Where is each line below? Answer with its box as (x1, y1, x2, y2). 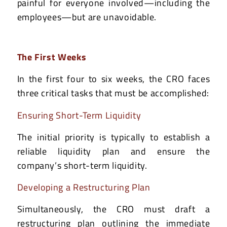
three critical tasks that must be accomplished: (17, 86, 210, 100)
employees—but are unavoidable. (17, 10, 157, 24)
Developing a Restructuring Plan (17, 180, 150, 195)
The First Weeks (17, 50, 87, 64)
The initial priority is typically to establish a (17, 130, 210, 144)
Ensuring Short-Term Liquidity (17, 108, 141, 122)
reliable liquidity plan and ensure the (17, 144, 210, 158)
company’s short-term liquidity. (17, 158, 147, 172)
